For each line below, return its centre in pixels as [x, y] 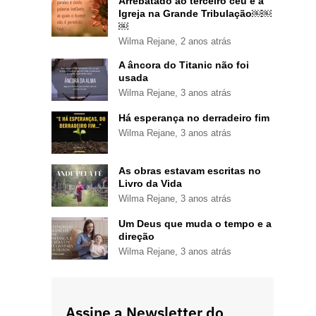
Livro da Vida [150, 183]
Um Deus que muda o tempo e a [195, 223]
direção [136, 236]
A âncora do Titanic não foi [184, 65]
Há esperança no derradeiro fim [194, 117]
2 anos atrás [206, 41]
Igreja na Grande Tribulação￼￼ [195, 13]
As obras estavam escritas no [190, 170]
